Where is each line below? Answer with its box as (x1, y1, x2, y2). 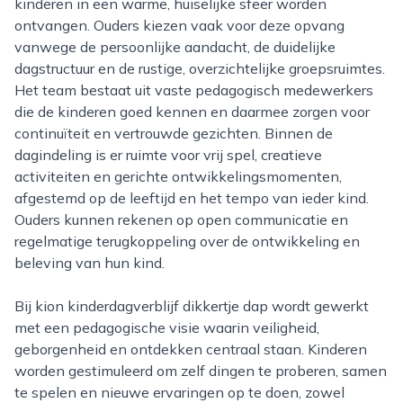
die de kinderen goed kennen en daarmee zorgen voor (14, 103, 370, 121)
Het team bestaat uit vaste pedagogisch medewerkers (14, 81, 373, 99)
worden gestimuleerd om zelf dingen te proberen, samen (14, 362, 387, 380)
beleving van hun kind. (14, 254, 165, 272)
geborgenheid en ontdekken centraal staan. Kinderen (14, 340, 367, 358)
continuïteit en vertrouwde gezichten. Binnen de (14, 124, 333, 142)
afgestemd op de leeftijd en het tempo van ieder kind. (14, 189, 369, 207)
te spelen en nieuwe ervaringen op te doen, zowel (14, 383, 345, 401)
